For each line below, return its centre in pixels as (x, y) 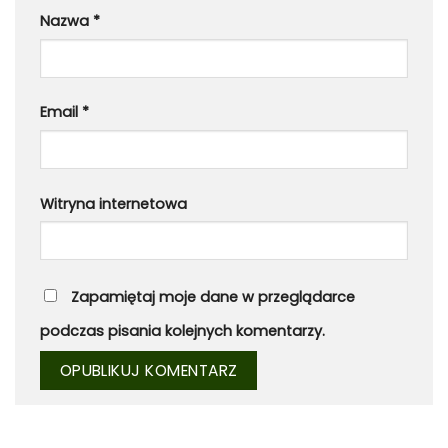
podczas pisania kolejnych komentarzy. (182, 330)
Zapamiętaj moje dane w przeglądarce (213, 296)
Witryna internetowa (113, 203)
